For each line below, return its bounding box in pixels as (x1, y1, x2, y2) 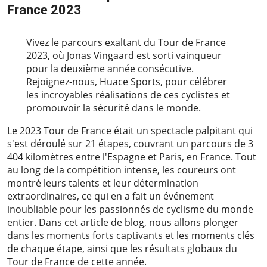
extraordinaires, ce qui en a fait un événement (7, 190, 214, 203)
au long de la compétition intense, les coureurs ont (7, 163, 236, 177)
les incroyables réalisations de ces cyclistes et (26, 88, 230, 102)
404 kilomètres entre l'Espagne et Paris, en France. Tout (7, 150, 256, 164)
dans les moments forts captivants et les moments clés (7, 229, 254, 243)
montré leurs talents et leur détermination (7, 176, 198, 190)
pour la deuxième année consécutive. (26, 62, 194, 76)
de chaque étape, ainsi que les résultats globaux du (7, 242, 237, 256)
